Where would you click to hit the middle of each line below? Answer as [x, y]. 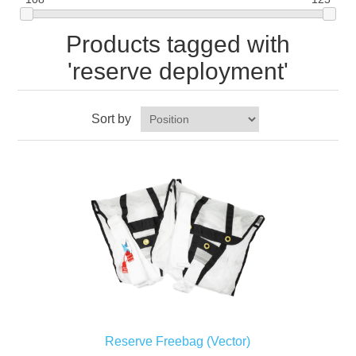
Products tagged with [178, 44]
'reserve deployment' [178, 72]
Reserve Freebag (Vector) [178, 342]
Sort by [111, 119]
